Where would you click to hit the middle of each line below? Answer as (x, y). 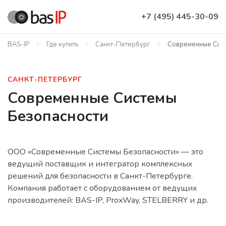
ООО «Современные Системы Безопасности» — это (105, 152)
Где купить (62, 44)
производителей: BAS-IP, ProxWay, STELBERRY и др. (108, 200)
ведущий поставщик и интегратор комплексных (100, 164)
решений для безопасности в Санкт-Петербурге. (100, 176)
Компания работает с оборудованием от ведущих (102, 188)
